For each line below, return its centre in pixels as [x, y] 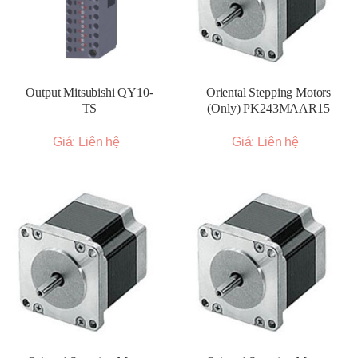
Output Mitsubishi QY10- [89, 92]
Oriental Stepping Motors [268, 92]
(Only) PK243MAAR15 [268, 108]
